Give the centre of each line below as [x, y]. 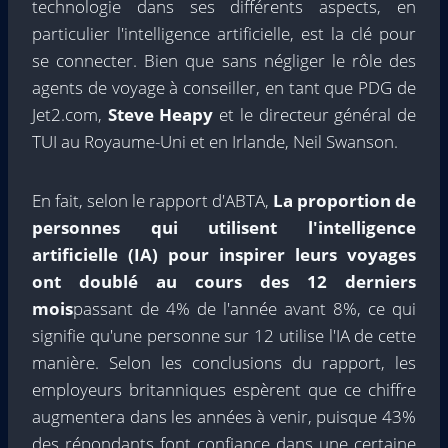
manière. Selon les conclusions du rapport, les [224, 362]
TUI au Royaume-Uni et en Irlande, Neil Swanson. [215, 141]
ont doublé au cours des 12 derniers [224, 281]
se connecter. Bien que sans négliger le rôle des [224, 60]
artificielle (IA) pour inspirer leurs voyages [224, 254]
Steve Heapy [161, 114]
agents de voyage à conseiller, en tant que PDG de [224, 87]
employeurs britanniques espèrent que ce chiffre [224, 389]
